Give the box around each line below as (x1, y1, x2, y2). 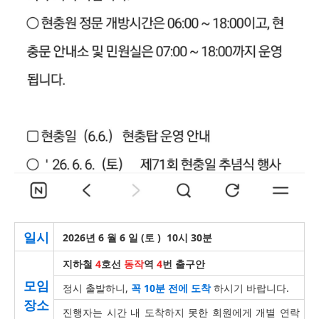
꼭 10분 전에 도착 (131, 281, 211, 295)
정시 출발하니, (63, 281, 131, 295)
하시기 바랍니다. (211, 281, 289, 295)
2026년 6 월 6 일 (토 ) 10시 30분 (63, 231, 212, 244)
